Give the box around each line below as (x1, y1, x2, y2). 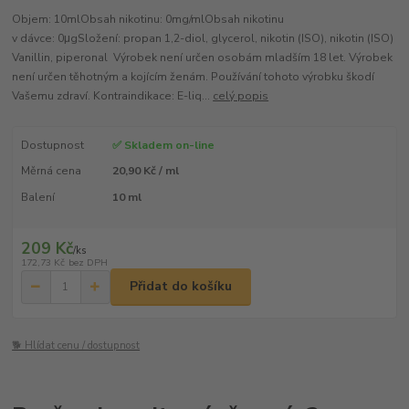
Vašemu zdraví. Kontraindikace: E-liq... (12, 89, 214, 104)
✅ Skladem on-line (111, 138, 215, 153)
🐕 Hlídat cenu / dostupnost (12, 338, 141, 352)
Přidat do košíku (130, 278, 232, 296)
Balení (20, 189, 55, 204)
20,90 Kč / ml (111, 163, 179, 179)
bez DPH (68, 255, 108, 269)
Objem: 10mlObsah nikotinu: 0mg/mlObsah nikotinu (12, 12, 285, 27)
